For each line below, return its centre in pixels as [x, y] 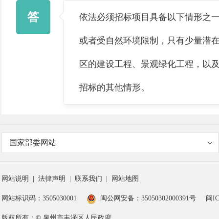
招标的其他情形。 [114, 88]
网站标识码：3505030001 [39, 198]
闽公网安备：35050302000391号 [148, 198]
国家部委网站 [33, 142]
